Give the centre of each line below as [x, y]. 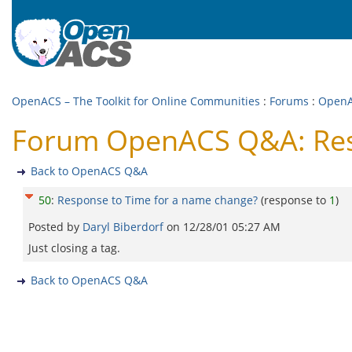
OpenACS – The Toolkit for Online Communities [136, 101]
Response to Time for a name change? [158, 200]
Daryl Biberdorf [125, 227]
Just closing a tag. [74, 248]
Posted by [55, 227]
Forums [289, 101]
